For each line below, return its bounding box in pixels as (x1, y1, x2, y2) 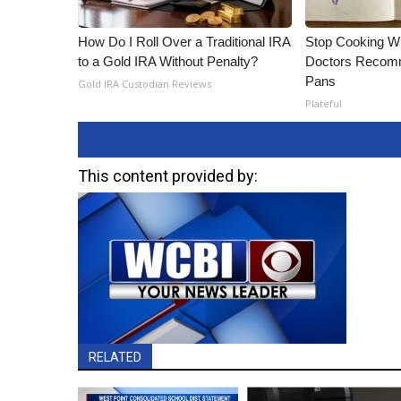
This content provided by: (78, 166, 258, 186)
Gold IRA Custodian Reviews (78, 77, 211, 91)
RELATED (89, 350, 141, 365)
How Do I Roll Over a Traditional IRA (78, 34, 290, 50)
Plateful (305, 97, 343, 111)
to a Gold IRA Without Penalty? (78, 54, 258, 70)
